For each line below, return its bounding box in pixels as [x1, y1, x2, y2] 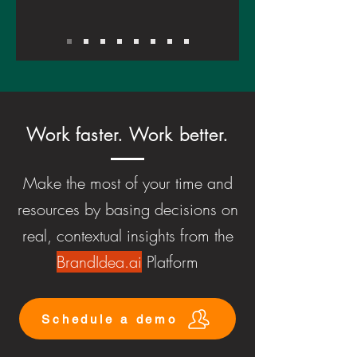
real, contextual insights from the [22, 225, 233, 246]
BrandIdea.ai [57, 251, 142, 273]
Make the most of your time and [22, 172, 233, 194]
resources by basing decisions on [17, 198, 238, 220]
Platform [142, 251, 198, 273]
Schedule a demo [41, 312, 178, 326]
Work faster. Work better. [25, 123, 229, 147]
